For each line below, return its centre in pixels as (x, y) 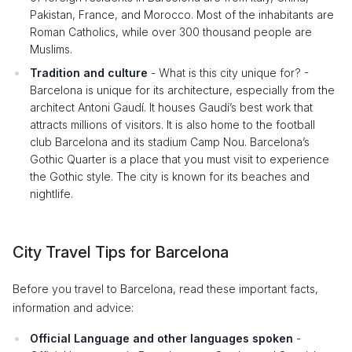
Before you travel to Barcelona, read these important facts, (165, 289)
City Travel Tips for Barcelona (121, 252)
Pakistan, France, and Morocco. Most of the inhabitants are (182, 15)
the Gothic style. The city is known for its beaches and (170, 176)
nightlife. (51, 194)
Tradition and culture (89, 73)
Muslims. (51, 49)
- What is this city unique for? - (228, 73)
